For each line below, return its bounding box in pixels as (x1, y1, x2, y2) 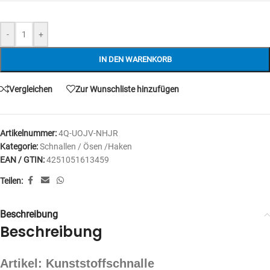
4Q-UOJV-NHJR (58, 128, 118, 138)
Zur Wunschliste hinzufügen (75, 84, 179, 94)
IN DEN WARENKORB (98, 55, 172, 64)
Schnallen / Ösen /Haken (40, 142, 132, 151)
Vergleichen (9, 84, 52, 94)
